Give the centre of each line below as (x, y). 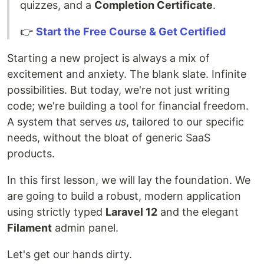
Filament (29, 227)
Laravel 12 (131, 212)
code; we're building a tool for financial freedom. (128, 105)
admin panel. (85, 227)
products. (31, 153)
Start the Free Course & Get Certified (131, 31)
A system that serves (61, 121)
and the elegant (198, 212)
